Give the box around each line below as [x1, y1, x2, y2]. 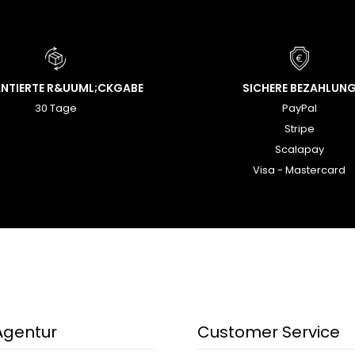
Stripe [284, 121, 315, 136]
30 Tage [34, 101, 77, 116]
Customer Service [197, 321, 340, 343]
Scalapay [274, 142, 324, 157]
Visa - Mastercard [253, 162, 346, 177]
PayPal [281, 101, 317, 116]
